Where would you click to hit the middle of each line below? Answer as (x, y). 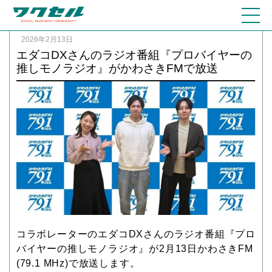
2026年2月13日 (47, 39)
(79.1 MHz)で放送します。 (78, 263)
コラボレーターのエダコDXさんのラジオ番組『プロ (136, 234)
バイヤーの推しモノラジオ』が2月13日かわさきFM (134, 248)
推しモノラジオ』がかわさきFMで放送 (117, 68)
